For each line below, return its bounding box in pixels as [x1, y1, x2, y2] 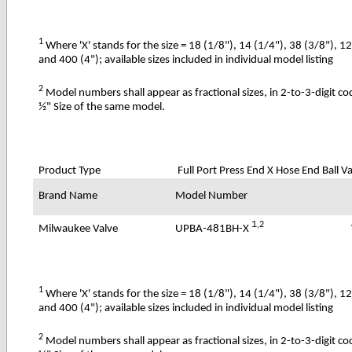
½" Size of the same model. [38, 101, 166, 113]
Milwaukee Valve [38, 222, 119, 235]
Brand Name [38, 189, 98, 202]
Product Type [38, 164, 101, 177]
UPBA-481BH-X [175, 222, 252, 235]
